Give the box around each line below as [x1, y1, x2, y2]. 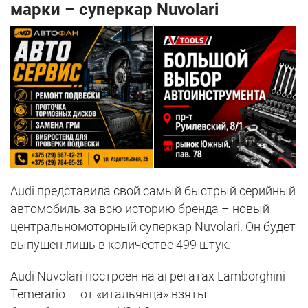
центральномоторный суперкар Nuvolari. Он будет [10, 219, 296, 234]
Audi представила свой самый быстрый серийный [10, 184, 296, 199]
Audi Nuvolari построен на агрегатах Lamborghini [10, 269, 285, 284]
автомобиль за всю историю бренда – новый [10, 201, 269, 217]
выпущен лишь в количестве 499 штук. [10, 237, 233, 252]
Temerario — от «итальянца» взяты [10, 287, 207, 302]
